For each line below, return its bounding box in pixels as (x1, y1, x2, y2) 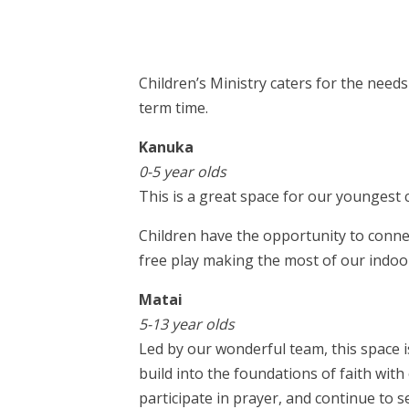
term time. (139, 97, 208, 118)
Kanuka (139, 136, 194, 157)
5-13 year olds (139, 313, 235, 334)
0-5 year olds (139, 161, 226, 182)
